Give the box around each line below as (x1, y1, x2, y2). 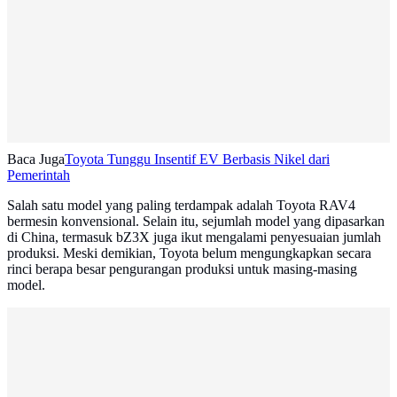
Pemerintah (7, 167, 70, 183)
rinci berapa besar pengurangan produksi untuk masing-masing (7, 261, 357, 277)
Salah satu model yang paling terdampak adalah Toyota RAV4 (7, 198, 355, 214)
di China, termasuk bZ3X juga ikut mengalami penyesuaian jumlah (7, 230, 381, 245)
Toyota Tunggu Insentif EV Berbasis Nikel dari (65, 152, 330, 167)
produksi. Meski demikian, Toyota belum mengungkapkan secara (7, 245, 371, 261)
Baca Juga (7, 152, 65, 167)
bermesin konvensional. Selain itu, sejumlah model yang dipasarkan (7, 214, 385, 230)
